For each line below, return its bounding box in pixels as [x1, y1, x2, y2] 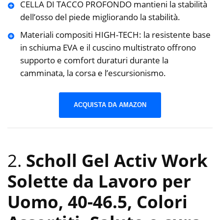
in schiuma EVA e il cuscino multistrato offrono [20, 42, 196, 54]
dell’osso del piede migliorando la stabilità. [20, 11, 180, 23]
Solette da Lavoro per [7, 169, 191, 193]
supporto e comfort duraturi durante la [20, 55, 168, 66]
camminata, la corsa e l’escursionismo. [20, 67, 166, 79]
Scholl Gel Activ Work [26, 149, 208, 172]
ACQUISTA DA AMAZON [74, 101, 146, 109]
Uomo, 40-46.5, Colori [7, 190, 188, 214]
